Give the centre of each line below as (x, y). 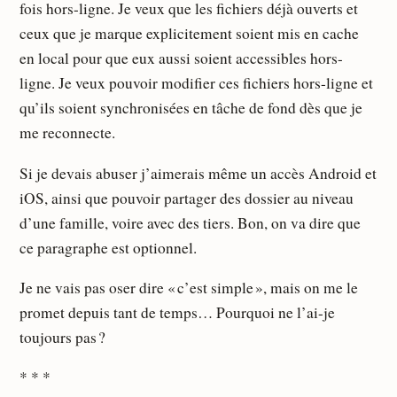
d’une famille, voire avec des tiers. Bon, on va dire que (191, 222)
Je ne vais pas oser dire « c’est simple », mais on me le (189, 287)
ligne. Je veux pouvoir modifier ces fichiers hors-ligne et (197, 83)
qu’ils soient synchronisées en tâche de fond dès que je (191, 108)
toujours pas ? (63, 337)
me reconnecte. (68, 133)
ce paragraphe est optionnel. (109, 247)
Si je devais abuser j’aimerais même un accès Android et (198, 173)
